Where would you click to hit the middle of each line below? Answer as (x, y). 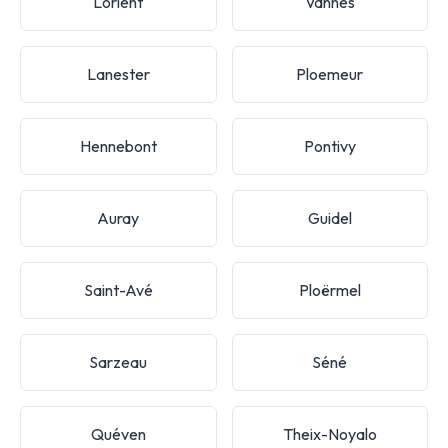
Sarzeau (118, 361)
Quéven (118, 433)
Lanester (118, 73)
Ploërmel (329, 289)
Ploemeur (330, 73)
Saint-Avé (118, 289)
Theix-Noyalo (329, 433)
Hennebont (118, 145)
